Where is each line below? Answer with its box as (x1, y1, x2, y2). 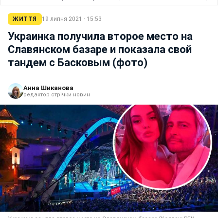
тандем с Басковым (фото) (8, 56, 147, 69)
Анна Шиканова (23, 84, 73, 92)
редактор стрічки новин (23, 91, 90, 98)
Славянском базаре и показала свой (8, 43, 192, 56)
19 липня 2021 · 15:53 (41, 16, 102, 23)
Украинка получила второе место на (8, 30, 193, 43)
